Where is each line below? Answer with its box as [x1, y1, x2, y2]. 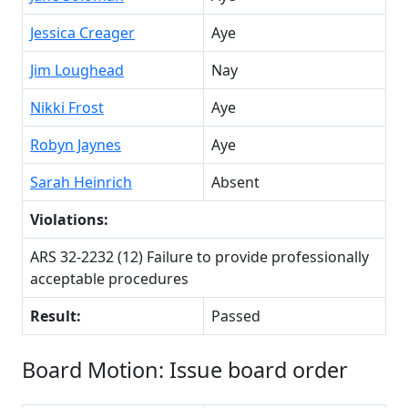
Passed [211, 305, 260, 326]
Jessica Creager [30, 22, 135, 43]
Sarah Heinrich [30, 171, 132, 192]
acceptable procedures [30, 268, 189, 289]
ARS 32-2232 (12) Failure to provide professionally [30, 246, 369, 267]
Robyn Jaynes [30, 134, 121, 155]
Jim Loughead [30, 59, 124, 80]
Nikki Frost [30, 97, 104, 117]
